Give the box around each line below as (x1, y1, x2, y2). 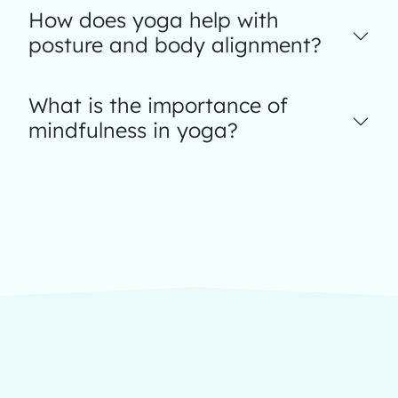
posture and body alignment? (28, 32, 322, 58)
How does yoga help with (28, 7, 279, 33)
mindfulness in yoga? (28, 117, 238, 143)
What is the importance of (28, 92, 288, 118)
